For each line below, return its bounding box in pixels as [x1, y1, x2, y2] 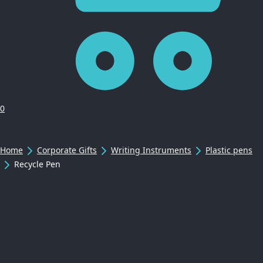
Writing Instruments [111, 144, 191, 156]
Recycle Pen [14, 158, 60, 170]
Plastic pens [205, 144, 252, 156]
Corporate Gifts [37, 144, 97, 156]
